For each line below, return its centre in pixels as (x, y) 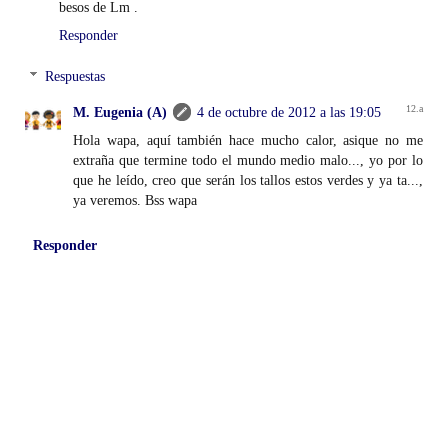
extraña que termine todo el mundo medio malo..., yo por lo (248, 160)
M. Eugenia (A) (120, 112)
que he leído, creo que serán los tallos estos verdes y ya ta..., (248, 180)
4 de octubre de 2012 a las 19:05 (289, 112)
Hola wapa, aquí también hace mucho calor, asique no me (248, 140)
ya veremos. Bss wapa (135, 200)
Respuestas (75, 76)
